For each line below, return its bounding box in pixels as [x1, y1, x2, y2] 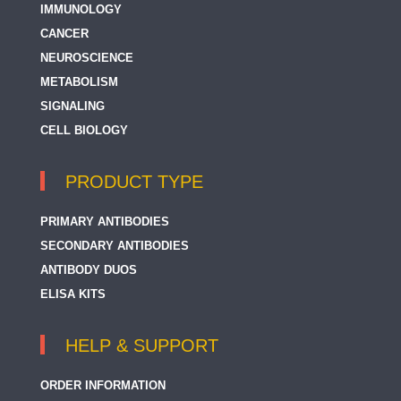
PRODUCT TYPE [65, 172, 203, 192]
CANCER [40, 27, 89, 41]
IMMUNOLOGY [40, 3, 122, 17]
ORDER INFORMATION [40, 379, 166, 393]
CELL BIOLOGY [40, 124, 128, 138]
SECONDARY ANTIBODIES [40, 239, 189, 253]
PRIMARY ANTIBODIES [40, 215, 169, 229]
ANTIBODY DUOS [40, 263, 137, 277]
